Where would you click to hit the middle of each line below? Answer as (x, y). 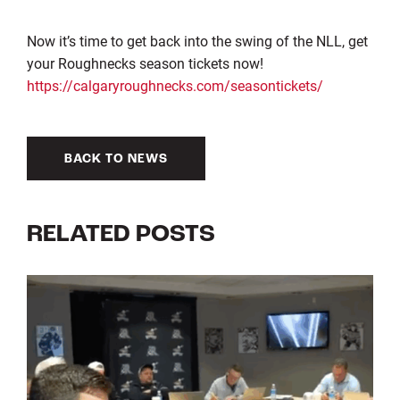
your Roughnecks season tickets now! (145, 63)
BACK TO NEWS (116, 160)
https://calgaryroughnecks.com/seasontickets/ (175, 86)
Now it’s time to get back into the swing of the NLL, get (197, 41)
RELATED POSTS (121, 235)
